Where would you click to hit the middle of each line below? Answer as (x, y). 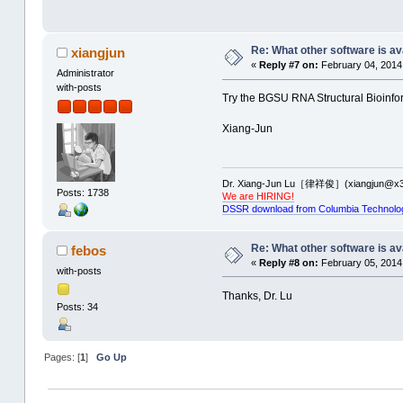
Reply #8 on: (288, 262)
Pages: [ (63, 358)
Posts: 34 (77, 307)
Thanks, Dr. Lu (257, 296)
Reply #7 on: (288, 65)
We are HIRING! (258, 197)
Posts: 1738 (82, 192)
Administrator (85, 73)
